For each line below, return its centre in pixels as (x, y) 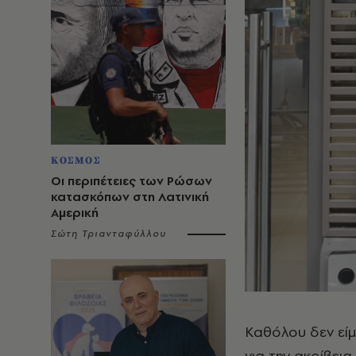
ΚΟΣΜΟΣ (76, 161)
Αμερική (75, 213)
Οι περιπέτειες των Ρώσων (132, 181)
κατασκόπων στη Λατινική (130, 197)
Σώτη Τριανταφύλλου (109, 234)
